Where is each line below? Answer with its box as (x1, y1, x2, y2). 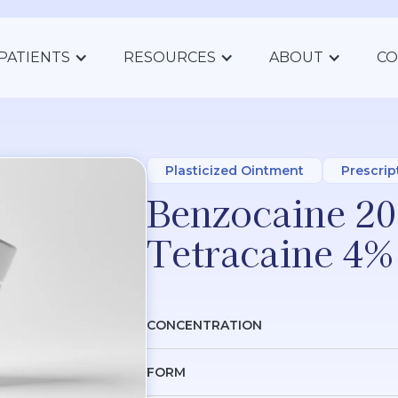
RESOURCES (123, 49, 216, 66)
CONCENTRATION (146, 317, 262, 334)
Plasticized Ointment (164, 163, 304, 179)
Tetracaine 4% (146, 227, 394, 279)
